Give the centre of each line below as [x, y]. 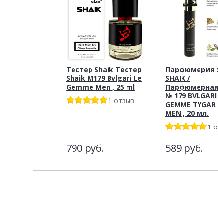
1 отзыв [121, 100]
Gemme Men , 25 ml [100, 87]
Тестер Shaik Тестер [104, 69]
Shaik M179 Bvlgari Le [104, 78]
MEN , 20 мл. [187, 113]
